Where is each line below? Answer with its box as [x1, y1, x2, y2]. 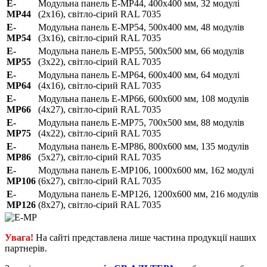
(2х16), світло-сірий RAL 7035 [38, 8, 161, 19]
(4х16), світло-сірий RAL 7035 [38, 80, 161, 91]
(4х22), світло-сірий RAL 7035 [38, 128, 161, 138]
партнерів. [5, 243, 47, 253]
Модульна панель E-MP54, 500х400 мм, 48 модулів [38, 21, 244, 32]
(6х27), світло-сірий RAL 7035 [38, 175, 161, 186]
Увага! [5, 232, 33, 243]
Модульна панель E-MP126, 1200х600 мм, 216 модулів [38, 188, 259, 199]
